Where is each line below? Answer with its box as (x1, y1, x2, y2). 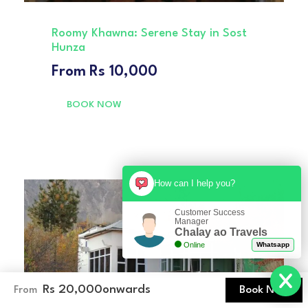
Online (183, 241, 205, 249)
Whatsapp (256, 241, 289, 248)
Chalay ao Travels (174, 226, 267, 238)
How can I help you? (154, 178, 235, 188)
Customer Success (174, 208, 245, 217)
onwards (102, 284, 151, 296)
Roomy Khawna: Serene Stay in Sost (52, 27, 247, 39)
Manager (174, 217, 208, 226)
